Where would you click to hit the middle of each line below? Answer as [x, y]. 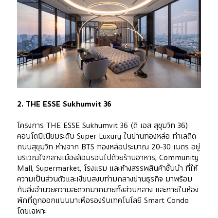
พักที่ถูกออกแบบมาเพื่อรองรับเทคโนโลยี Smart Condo [103, 200]
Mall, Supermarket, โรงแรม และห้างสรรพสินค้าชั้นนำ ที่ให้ [107, 168]
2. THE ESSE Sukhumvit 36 [64, 104]
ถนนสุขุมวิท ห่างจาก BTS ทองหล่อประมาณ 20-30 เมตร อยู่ [109, 147]
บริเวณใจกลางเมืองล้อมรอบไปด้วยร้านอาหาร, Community [108, 157]
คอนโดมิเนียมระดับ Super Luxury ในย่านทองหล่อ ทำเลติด [107, 136]
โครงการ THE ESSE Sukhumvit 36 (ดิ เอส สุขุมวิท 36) [103, 125]
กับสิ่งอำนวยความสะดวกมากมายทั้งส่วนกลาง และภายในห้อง [108, 190]
